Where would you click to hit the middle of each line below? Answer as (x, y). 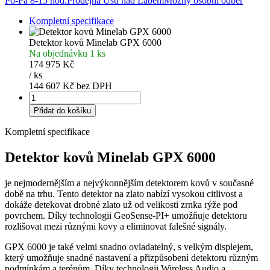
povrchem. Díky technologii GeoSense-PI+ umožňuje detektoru (126, 215)
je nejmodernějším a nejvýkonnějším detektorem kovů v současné (129, 183)
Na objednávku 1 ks (67, 54)
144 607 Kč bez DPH (71, 86)
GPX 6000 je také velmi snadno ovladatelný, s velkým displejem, (129, 246)
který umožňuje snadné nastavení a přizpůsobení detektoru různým (131, 257)
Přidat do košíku (62, 111)
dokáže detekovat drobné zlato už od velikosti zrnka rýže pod (121, 204)
